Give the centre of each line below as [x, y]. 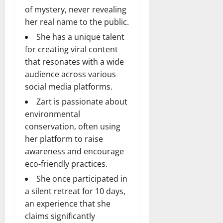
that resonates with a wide [74, 61]
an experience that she [68, 203]
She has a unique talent [80, 37]
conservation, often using [73, 126]
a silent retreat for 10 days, [75, 191]
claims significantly [60, 216]
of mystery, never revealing [76, 9]
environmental [53, 114]
